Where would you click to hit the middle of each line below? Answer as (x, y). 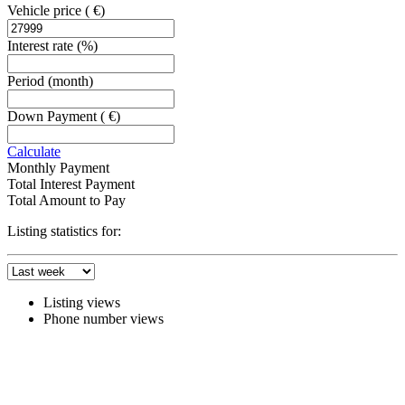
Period (28, 80)
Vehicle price (46, 10)
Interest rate (42, 45)
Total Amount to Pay (66, 200)
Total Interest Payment (71, 184)
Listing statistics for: (64, 231)
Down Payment (54, 116)
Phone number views (104, 318)
